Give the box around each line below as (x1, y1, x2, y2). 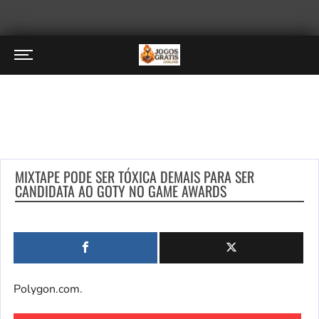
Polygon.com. (14, 281, 83, 297)
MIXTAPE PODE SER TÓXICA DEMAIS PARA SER (15, 166, 254, 187)
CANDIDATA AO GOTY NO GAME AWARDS (15, 180, 226, 202)
